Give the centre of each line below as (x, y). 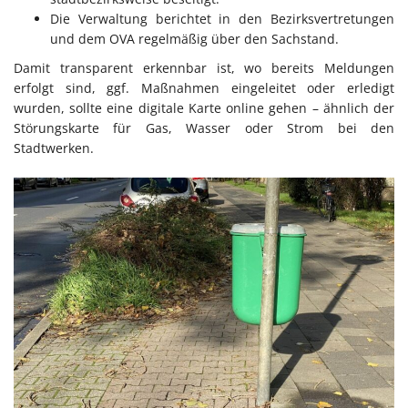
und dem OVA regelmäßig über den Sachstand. (194, 39)
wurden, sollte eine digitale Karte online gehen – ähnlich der (204, 108)
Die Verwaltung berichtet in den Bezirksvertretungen (222, 19)
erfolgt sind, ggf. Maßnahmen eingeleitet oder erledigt (204, 88)
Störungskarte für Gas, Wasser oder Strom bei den (204, 128)
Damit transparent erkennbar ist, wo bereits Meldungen (204, 68)
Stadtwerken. (54, 148)
